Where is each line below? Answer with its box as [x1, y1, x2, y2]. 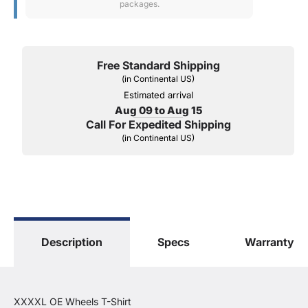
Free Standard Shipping [96, 58, 220, 72]
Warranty [245, 235, 294, 249]
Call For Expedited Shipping [85, 118, 231, 131]
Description [41, 235, 102, 249]
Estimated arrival [123, 89, 193, 100]
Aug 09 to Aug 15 [114, 104, 202, 117]
